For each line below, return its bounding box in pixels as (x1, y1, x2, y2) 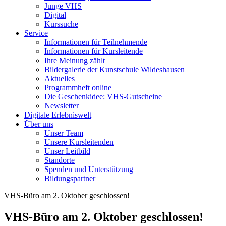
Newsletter (44, 101, 79, 110)
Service (24, 28, 48, 37)
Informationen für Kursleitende (44, 46, 143, 55)
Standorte (44, 155, 75, 164)
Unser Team (44, 128, 83, 137)
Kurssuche (44, 19, 78, 28)
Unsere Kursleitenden (44, 137, 114, 146)
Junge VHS (44, 1, 82, 10)
